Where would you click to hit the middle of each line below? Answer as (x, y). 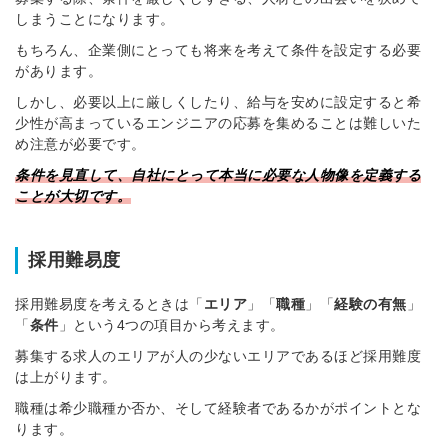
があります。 (58, 71)
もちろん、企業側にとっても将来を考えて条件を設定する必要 (218, 50)
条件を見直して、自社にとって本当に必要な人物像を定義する (218, 175)
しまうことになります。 (95, 19)
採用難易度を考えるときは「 (109, 304)
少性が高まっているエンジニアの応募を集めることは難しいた (218, 123)
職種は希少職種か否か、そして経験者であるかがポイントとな (218, 408)
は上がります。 (66, 377)
